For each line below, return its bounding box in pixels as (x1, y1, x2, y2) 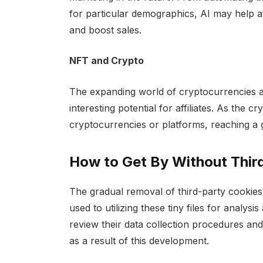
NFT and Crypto (69, 55, 144, 67)
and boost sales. (69, 23, 141, 36)
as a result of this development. (69, 235, 209, 247)
